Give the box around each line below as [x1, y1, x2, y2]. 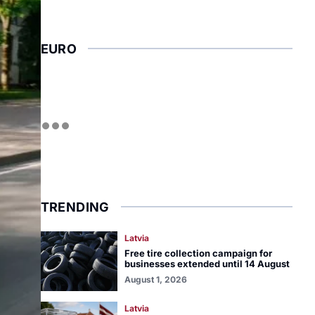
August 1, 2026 [124, 274, 187, 285]
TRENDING [40, 200, 110, 214]
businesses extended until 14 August [124, 258, 290, 269]
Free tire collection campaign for [124, 247, 272, 259]
